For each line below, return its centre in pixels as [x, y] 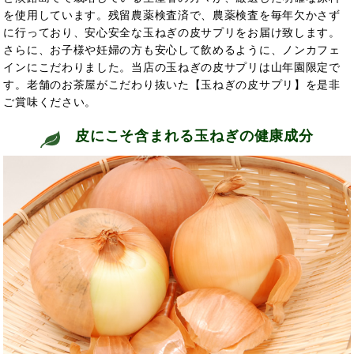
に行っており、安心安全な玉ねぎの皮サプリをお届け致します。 [172, 32]
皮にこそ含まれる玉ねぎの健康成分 [192, 136]
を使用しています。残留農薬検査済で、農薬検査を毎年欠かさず [172, 15]
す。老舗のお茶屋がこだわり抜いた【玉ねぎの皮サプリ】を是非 [172, 84]
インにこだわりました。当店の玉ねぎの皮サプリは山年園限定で [172, 67]
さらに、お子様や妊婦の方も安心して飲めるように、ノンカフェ [172, 49]
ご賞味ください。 [50, 102]
